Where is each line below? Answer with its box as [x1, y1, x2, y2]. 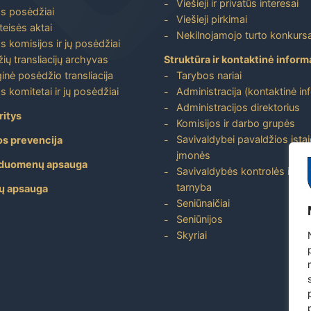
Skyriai [176, 228, 207, 241]
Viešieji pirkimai [176, 12, 247, 25]
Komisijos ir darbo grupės [176, 117, 295, 129]
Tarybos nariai [176, 69, 242, 81]
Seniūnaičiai [176, 196, 230, 209]
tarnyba [176, 180, 212, 193]
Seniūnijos [176, 212, 223, 225]
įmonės [176, 149, 210, 161]
